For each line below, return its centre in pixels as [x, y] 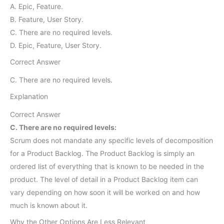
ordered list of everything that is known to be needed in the [107, 166]
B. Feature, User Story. [47, 19]
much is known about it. [49, 205]
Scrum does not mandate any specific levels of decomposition [111, 140]
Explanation [29, 96]
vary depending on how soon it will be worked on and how [105, 192]
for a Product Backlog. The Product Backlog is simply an [102, 153]
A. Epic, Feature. [36, 6]
